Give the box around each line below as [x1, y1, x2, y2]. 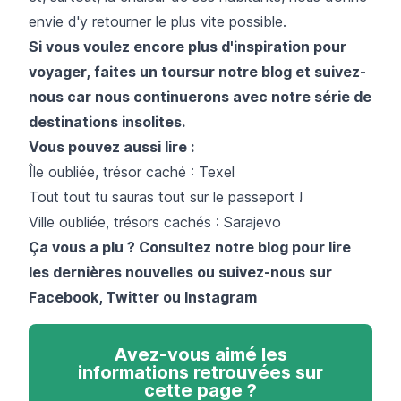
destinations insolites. [29, 112, 185, 131]
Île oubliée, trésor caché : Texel [29, 162, 235, 181]
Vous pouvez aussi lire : [29, 137, 198, 156]
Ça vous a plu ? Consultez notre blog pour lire [29, 237, 351, 256]
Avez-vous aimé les [114, 343, 287, 365]
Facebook [29, 287, 98, 306]
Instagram [181, 287, 257, 306]
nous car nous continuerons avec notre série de [29, 87, 371, 106]
